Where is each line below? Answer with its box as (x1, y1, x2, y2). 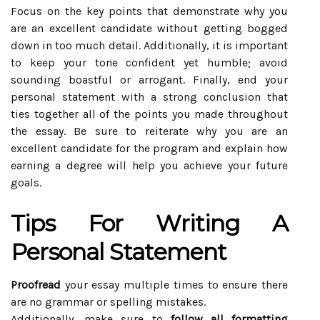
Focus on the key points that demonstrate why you (11, 4, 288, 18)
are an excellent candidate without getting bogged (11, 21, 288, 35)
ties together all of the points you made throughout (11, 106, 288, 121)
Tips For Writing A (11, 209, 288, 237)
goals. (11, 175, 41, 189)
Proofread (11, 277, 61, 291)
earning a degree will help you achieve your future (11, 158, 288, 172)
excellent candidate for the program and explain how (11, 141, 288, 155)
